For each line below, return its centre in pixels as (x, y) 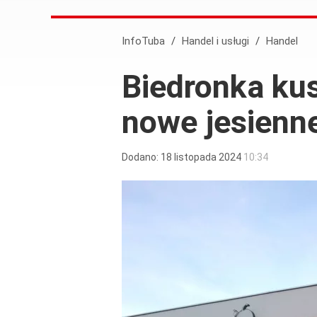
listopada (195, 157)
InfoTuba (143, 41)
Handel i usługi (219, 41)
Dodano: (141, 157)
